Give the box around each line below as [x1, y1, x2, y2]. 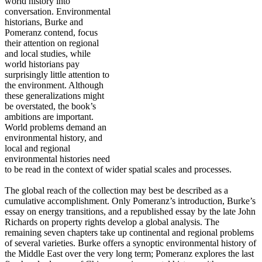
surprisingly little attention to [5, 69, 109, 80]
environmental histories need [5, 153, 110, 164]
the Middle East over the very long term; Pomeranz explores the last [5, 248, 254, 258]
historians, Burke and [5, 16, 83, 27]
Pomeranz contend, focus [5, 27, 98, 37]
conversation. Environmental [5, 6, 111, 16]
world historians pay [5, 58, 80, 69]
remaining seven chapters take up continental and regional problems [5, 227, 254, 237]
